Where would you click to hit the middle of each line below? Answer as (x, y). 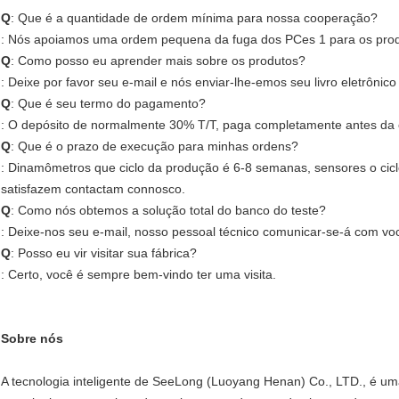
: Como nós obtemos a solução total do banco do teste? (168, 211)
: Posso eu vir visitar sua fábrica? (104, 253)
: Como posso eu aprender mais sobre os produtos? (158, 61)
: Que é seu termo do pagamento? (108, 104)
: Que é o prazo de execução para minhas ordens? (155, 147)
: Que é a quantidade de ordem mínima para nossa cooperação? (194, 18)
